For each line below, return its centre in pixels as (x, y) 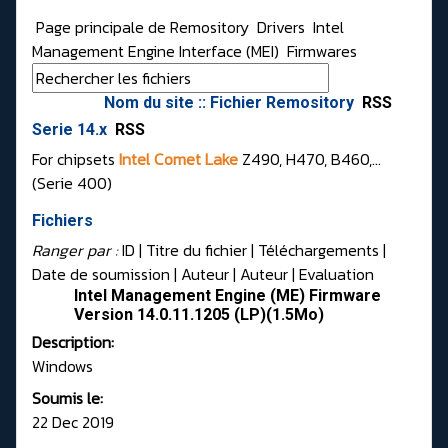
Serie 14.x (71, 130)
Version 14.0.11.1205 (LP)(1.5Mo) (199, 315)
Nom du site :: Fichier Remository (231, 103)
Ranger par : (77, 250)
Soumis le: (67, 398)
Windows (62, 366)
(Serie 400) (72, 183)
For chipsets (73, 159)
